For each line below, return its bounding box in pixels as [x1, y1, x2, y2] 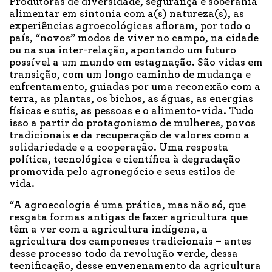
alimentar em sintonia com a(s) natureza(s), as [9, 8, 244, 20]
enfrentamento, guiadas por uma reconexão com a [9, 81, 260, 93]
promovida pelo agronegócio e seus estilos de [9, 166, 235, 178]
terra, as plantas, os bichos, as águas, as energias [9, 93, 253, 105]
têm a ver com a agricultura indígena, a [9, 224, 208, 236]
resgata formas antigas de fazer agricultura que [9, 212, 248, 223]
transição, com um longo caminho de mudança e [9, 69, 251, 81]
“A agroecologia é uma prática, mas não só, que [9, 200, 246, 211]
